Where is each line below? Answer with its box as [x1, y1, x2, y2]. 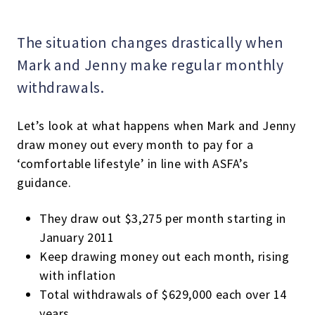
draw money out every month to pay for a [17, 136, 254, 153]
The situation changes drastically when [17, 33, 284, 52]
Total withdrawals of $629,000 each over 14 [39, 286, 288, 302]
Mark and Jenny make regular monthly [17, 56, 284, 75]
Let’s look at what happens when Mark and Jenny [17, 117, 296, 134]
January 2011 [39, 229, 115, 245]
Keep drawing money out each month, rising [39, 248, 290, 264]
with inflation [39, 267, 116, 283]
